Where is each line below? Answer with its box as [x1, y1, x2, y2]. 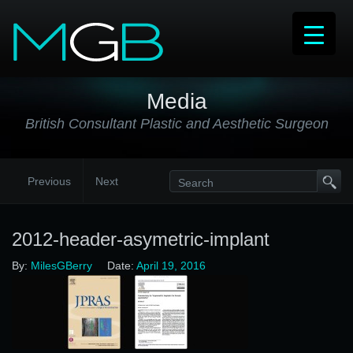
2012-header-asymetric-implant [12, 229, 269, 250]
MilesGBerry [28, 259, 92, 272]
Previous [28, 175, 71, 188]
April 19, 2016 [134, 259, 206, 272]
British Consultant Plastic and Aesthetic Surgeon [24, 116, 329, 132]
